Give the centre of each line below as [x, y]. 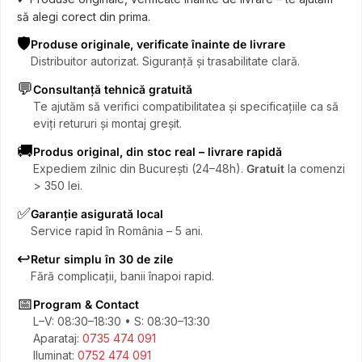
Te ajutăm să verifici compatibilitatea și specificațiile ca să [186, 106]
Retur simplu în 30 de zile [102, 259]
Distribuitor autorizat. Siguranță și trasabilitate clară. [165, 61]
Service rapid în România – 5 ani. [117, 231]
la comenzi [315, 168]
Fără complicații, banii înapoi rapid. [122, 276]
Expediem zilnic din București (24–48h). [140, 168]
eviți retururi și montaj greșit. [107, 123]
